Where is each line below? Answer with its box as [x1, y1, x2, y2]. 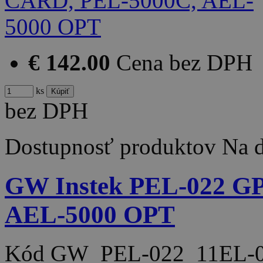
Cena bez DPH [116, 49, 252, 75]
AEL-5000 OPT [5, 200, 175, 228]
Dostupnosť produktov [5, 133, 216, 159]
